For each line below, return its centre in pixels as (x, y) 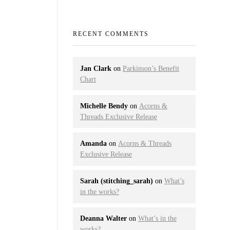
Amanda (93, 144)
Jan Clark (96, 68)
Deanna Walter (103, 219)
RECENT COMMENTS (111, 34)
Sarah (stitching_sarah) (117, 181)
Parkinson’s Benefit (151, 68)
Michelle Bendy (104, 106)
